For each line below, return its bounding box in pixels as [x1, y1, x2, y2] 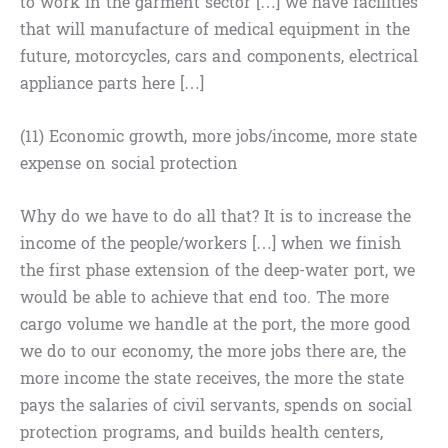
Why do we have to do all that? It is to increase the [20, 202, 411, 232]
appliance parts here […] [20, 69, 204, 99]
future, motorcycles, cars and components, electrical [20, 42, 418, 72]
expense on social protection [20, 149, 238, 179]
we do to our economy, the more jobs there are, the [20, 337, 406, 367]
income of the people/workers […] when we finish [20, 229, 401, 259]
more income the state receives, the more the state [20, 364, 404, 394]
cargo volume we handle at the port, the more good [20, 310, 411, 340]
